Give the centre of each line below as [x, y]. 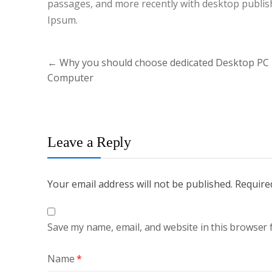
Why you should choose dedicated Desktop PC [163, 63]
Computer [70, 78]
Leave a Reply [89, 142]
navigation [71, 71]
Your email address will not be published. [140, 184]
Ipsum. [63, 20]
